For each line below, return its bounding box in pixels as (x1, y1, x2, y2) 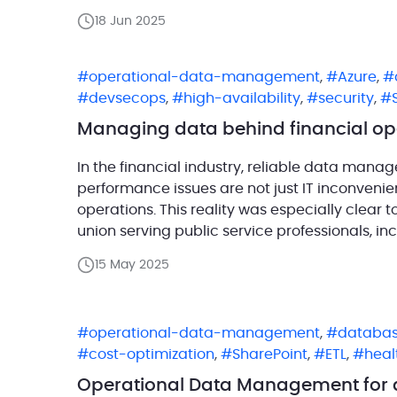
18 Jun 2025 (95, 14, 166, 27)
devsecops (89, 90, 166, 105)
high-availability (183, 90, 300, 105)
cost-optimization (89, 346, 214, 362)
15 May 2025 (95, 258, 169, 271)
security (318, 90, 374, 105)
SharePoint (232, 346, 307, 362)
